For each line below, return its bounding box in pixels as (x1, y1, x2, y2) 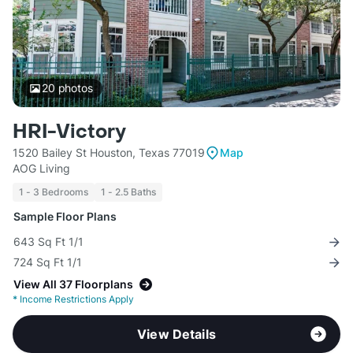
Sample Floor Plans (13, 210, 117, 224)
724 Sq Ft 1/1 (13, 255, 82, 269)
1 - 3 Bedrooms (19, 186, 88, 199)
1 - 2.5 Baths (101, 186, 156, 199)
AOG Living (13, 162, 70, 176)
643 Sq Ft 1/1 (13, 235, 84, 249)
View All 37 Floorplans (13, 277, 133, 292)
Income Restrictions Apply (17, 293, 134, 306)
